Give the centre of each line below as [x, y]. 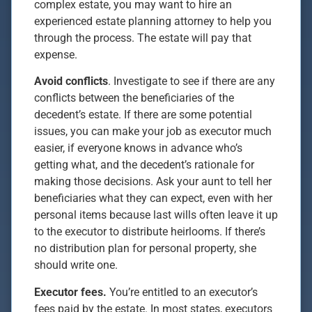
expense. [56, 54]
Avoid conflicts [71, 81]
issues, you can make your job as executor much [153, 132]
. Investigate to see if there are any [192, 81]
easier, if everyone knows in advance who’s [138, 148]
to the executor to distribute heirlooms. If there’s [150, 232]
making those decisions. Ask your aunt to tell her [153, 182]
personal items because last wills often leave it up [156, 215]
